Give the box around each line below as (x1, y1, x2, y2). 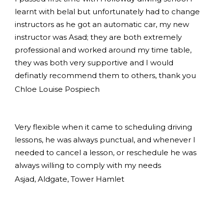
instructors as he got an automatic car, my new (15, 20, 189, 29)
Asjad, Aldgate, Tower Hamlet (15, 174, 124, 184)
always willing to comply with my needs (15, 161, 161, 170)
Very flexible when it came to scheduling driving (15, 122, 192, 132)
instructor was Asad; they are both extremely (15, 32, 182, 42)
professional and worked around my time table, (15, 45, 192, 55)
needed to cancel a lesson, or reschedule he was (15, 148, 196, 157)
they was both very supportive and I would (15, 58, 173, 68)
